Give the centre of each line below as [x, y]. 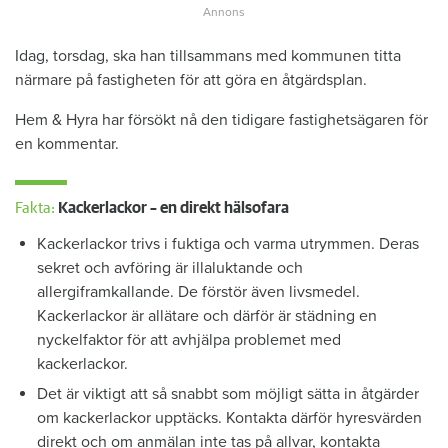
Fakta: [36, 207]
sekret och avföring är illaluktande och [170, 267]
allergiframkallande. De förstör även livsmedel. [199, 291]
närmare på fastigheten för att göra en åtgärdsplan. [191, 79]
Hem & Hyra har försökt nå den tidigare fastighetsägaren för [221, 119]
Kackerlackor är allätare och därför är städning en [207, 315]
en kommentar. [67, 143]
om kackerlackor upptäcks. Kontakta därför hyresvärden [230, 418]
